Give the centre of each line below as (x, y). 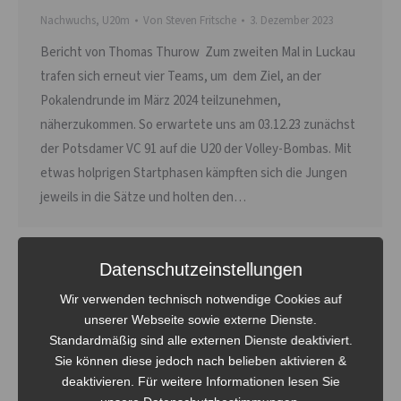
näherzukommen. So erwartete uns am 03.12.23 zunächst (198, 124)
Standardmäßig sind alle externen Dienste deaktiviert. (200, 340)
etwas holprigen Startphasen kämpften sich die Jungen (194, 173)
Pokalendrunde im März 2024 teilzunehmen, (161, 100)
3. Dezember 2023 (291, 20)
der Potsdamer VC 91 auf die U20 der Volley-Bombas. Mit (196, 149)
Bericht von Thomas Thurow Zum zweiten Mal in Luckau (198, 52)
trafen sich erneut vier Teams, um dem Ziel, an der (181, 76)
